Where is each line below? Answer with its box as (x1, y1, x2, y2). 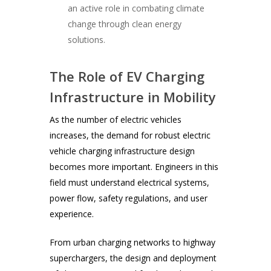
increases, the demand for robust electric (50, 129, 211, 142)
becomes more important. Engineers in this (50, 161, 219, 173)
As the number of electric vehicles (50, 114, 182, 126)
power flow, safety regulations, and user (50, 192, 208, 204)
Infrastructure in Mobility (50, 88, 217, 106)
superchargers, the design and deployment (50, 252, 217, 264)
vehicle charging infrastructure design (50, 145, 195, 157)
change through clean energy (68, 18, 182, 30)
